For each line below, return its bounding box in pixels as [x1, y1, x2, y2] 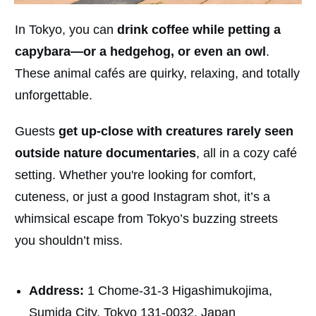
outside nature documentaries [15, 146, 196, 161]
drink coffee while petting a [117, 23, 281, 37]
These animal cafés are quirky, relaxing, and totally [15, 66, 300, 81]
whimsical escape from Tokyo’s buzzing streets [15, 212, 278, 226]
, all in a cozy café [196, 146, 297, 161]
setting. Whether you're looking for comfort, [15, 168, 256, 183]
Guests [15, 124, 59, 139]
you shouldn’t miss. [15, 233, 123, 248]
